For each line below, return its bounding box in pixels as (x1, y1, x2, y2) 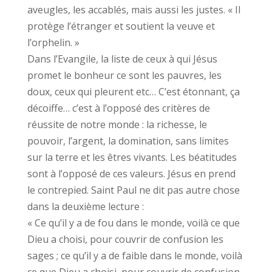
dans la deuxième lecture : (27, 200, 144, 213)
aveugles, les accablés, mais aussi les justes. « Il (27, 3, 240, 16)
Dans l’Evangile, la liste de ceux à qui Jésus (27, 52, 217, 66)
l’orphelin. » (27, 36, 80, 49)
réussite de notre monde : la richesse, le (27, 118, 207, 131)
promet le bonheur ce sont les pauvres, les (27, 69, 222, 82)
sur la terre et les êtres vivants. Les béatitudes (27, 151, 237, 164)
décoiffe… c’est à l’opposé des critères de (27, 101, 210, 115)
